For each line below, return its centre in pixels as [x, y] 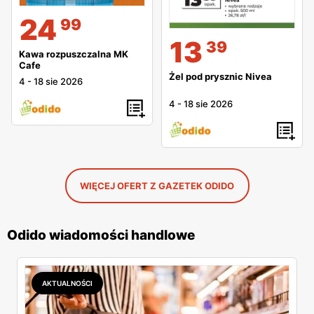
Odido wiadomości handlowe [101, 235]
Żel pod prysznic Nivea [220, 76]
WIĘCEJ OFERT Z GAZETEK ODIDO [157, 185]
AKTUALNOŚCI [67, 283]
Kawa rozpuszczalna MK [74, 54]
